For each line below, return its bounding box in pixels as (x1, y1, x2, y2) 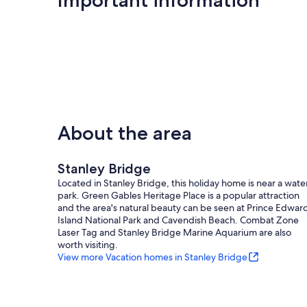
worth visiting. (58, 238, 118, 251)
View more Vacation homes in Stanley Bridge (58, 250, 247, 263)
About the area (58, 121, 192, 145)
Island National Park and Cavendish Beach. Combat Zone (58, 213, 299, 226)
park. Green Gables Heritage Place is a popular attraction (58, 188, 299, 201)
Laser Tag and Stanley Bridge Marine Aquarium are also (58, 225, 291, 238)
